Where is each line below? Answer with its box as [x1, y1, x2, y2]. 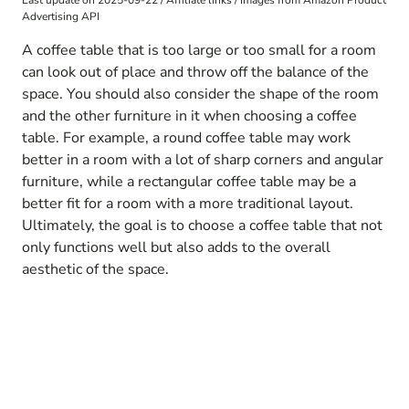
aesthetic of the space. [22, 259, 169, 280]
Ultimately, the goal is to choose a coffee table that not [22, 215, 383, 236]
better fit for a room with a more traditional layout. [22, 194, 353, 215]
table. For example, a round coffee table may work [22, 128, 351, 149]
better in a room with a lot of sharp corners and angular [22, 150, 383, 171]
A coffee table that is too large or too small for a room [22, 40, 376, 61]
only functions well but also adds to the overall [22, 237, 330, 258]
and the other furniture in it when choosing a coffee [22, 106, 357, 127]
